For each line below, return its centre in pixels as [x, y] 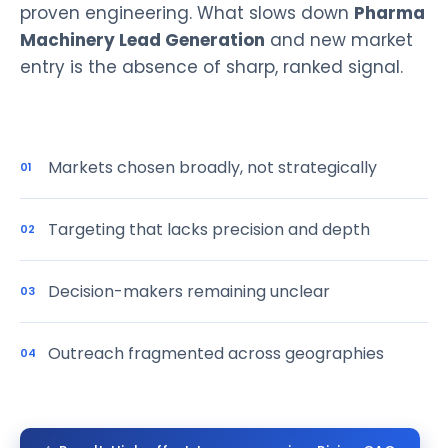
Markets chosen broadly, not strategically [212, 167]
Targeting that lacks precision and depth [209, 229]
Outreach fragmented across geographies [216, 353]
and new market [339, 40]
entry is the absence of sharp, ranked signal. [211, 67]
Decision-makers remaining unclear [189, 291]
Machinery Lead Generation [142, 40]
